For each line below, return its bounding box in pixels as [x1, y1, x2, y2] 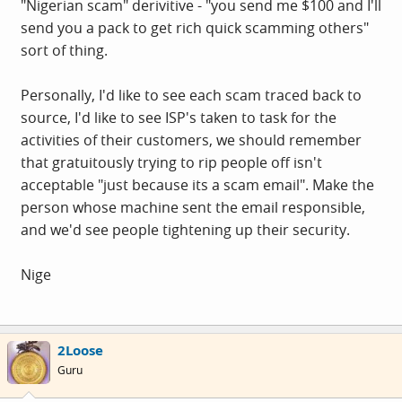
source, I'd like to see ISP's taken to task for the [21, 107, 336, 127]
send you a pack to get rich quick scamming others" [21, 17, 369, 38]
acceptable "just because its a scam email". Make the [21, 174, 374, 195]
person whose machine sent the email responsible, [21, 197, 365, 217]
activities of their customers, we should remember [21, 129, 362, 150]
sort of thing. [21, 39, 108, 60]
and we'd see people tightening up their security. [21, 219, 350, 240]
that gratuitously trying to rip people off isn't [21, 152, 322, 172]
